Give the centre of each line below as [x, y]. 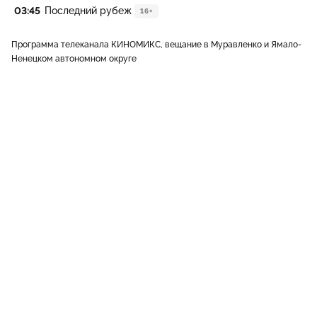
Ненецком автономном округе [74, 59]
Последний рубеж [88, 11]
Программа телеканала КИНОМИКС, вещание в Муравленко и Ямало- [156, 45]
